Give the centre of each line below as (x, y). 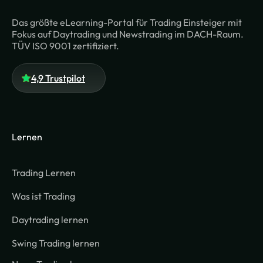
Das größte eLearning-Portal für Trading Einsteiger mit (127, 23)
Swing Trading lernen (56, 243)
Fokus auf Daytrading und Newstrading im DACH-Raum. (128, 34)
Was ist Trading (43, 196)
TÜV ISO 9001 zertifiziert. (65, 46)
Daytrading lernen (50, 220)
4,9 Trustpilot (58, 78)
